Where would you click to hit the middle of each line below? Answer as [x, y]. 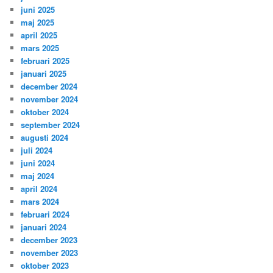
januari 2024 [44, 227]
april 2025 [39, 35]
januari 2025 [44, 73]
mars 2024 [40, 201]
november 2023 [50, 252]
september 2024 [51, 124]
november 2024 [50, 99]
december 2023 [49, 239]
